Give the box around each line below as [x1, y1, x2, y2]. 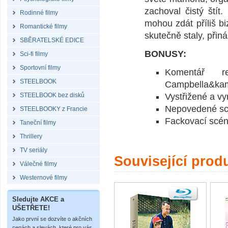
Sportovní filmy [20, 64, 61, 71]
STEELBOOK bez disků [20, 92, 84, 99]
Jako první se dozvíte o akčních [12, 216, 92, 222]
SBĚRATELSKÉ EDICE [20, 37, 84, 44]
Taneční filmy [20, 119, 56, 126]
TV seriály [20, 147, 47, 154]
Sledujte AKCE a [12, 195, 64, 203]
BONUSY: [145, 49, 186, 59]
